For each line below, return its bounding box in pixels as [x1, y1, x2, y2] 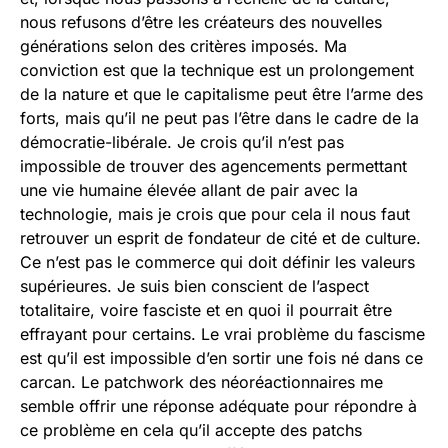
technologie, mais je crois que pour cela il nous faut [20, 204, 410, 225]
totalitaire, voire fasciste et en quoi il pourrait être [20, 300, 392, 321]
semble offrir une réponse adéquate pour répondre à [20, 396, 417, 417]
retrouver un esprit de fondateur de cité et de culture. [20, 228, 421, 249]
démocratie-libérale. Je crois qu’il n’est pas [20, 132, 344, 153]
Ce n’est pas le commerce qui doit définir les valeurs [20, 252, 415, 273]
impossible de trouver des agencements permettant [20, 156, 407, 177]
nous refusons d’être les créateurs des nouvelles [20, 12, 382, 33]
